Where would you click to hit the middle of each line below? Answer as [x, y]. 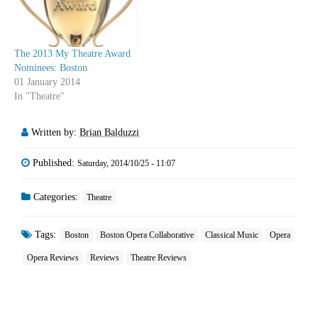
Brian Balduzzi [109, 133]
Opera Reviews [53, 258]
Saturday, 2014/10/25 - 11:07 [126, 164]
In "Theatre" [39, 97]
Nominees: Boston [51, 68]
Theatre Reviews [159, 258]
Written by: [55, 133]
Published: [55, 163]
